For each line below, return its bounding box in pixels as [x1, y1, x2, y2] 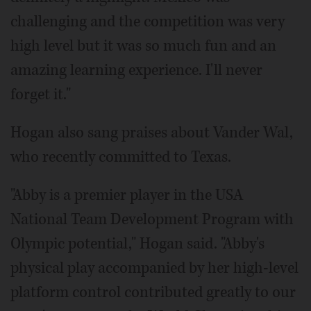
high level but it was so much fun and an [10, 35, 276, 56]
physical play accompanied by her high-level [10, 257, 299, 278]
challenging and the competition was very [10, 10, 285, 32]
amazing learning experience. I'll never [10, 59, 262, 81]
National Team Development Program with [10, 208, 294, 230]
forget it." [10, 83, 71, 105]
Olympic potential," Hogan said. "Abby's [10, 233, 264, 254]
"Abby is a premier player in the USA [10, 184, 243, 205]
